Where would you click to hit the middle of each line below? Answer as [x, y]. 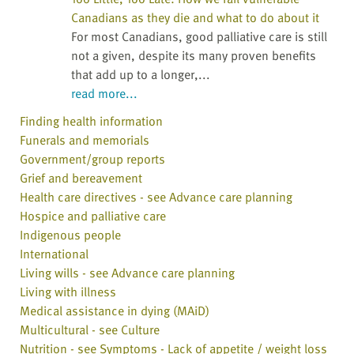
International [54, 254]
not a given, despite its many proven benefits [194, 56]
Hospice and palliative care [93, 216]
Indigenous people [70, 235]
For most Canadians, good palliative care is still [199, 37]
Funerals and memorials [85, 140]
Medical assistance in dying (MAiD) [115, 311]
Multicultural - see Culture [90, 330]
